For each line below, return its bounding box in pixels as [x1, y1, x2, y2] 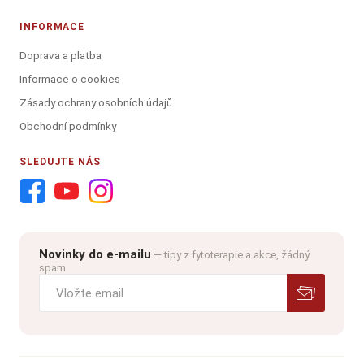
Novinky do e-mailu [39, 247, 151, 262]
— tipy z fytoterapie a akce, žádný [154, 249, 310, 262]
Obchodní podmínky [19, 119, 116, 133]
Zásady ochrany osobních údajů [19, 96, 172, 110]
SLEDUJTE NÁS [19, 156, 101, 168]
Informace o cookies [19, 72, 120, 86]
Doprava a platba [19, 49, 102, 63]
